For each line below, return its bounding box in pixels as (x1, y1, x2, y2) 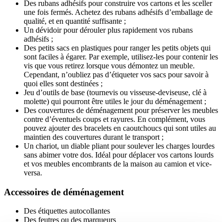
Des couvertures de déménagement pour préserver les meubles (24, 106, 218, 114)
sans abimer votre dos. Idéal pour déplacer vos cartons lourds (24, 150, 214, 159)
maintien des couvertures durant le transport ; (24, 132, 164, 141)
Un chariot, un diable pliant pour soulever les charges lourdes (24, 141, 215, 150)
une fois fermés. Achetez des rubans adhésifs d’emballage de (24, 7, 213, 16)
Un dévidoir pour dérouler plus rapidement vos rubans (24, 25, 193, 34)
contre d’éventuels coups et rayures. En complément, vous (24, 114, 205, 123)
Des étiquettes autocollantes (24, 207, 110, 216)
